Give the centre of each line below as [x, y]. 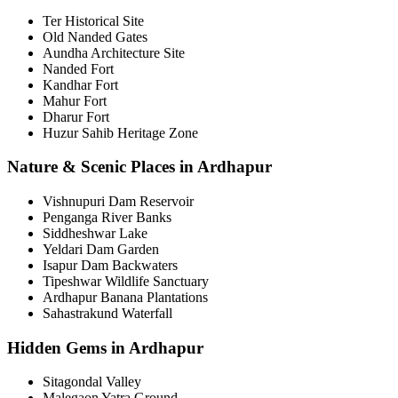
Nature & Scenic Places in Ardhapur [139, 167]
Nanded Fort [78, 68]
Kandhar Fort [80, 84]
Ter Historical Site [93, 20]
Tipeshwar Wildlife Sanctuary [126, 282]
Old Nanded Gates [95, 36]
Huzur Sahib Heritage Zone [120, 132]
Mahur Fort [75, 100]
